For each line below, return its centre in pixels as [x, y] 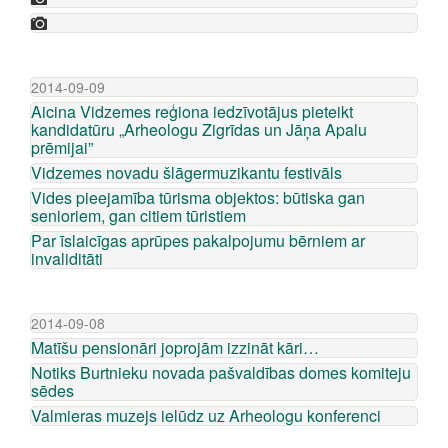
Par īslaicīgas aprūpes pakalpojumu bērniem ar [198, 240]
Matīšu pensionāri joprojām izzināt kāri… [175, 347]
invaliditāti [67, 258]
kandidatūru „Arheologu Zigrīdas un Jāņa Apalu [199, 129]
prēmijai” [62, 147]
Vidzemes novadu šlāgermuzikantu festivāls [186, 172]
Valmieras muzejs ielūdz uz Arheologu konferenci [206, 415]
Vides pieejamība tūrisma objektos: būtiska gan [198, 197]
